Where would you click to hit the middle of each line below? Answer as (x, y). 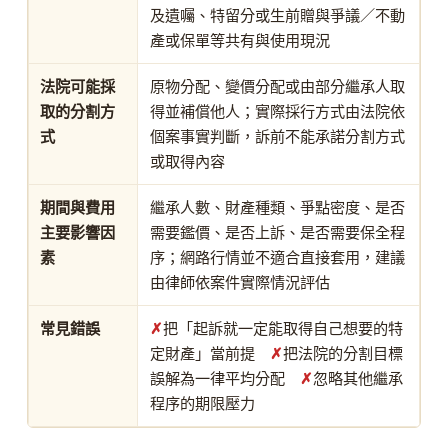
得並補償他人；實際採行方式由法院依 (278, 111)
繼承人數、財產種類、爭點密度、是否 (278, 207)
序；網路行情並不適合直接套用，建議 (278, 257)
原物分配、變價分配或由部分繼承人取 (278, 86)
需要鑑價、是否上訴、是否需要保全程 (278, 232)
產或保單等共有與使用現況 (240, 40)
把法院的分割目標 (343, 353)
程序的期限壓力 (203, 403)
